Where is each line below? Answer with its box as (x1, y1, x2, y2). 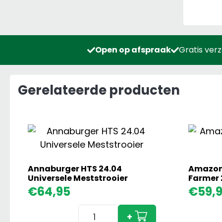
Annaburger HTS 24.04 (28, 163, 122, 175)
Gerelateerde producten (18, 81, 180, 100)
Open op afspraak (95, 44, 171, 56)
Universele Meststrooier (28, 172, 128, 184)
